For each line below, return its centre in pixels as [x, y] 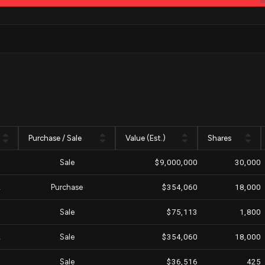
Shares [219, 138]
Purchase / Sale [55, 138]
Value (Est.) [146, 138]
